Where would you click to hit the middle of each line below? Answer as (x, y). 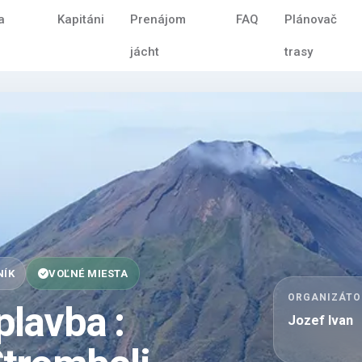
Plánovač (310, 19)
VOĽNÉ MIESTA (88, 273)
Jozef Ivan (321, 321)
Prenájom (158, 19)
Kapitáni (80, 19)
